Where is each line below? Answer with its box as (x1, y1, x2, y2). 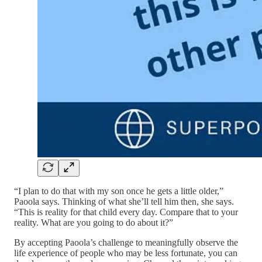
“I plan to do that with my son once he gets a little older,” (14, 185, 223, 196)
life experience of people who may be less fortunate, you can (14, 247, 237, 258)
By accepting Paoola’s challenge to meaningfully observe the (14, 237, 238, 247)
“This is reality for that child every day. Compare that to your (14, 206, 238, 217)
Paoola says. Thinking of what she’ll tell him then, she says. (14, 196, 234, 206)
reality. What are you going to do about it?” (14, 217, 173, 227)
